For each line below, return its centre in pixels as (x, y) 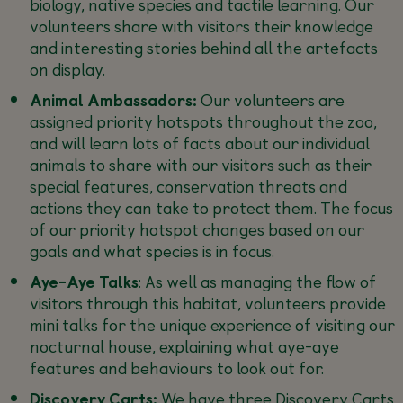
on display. (67, 68)
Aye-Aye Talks (84, 281)
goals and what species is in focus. (152, 250)
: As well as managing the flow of (257, 281)
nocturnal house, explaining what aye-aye (184, 345)
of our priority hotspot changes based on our (197, 228)
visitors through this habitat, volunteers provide (207, 302)
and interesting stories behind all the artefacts (203, 47)
